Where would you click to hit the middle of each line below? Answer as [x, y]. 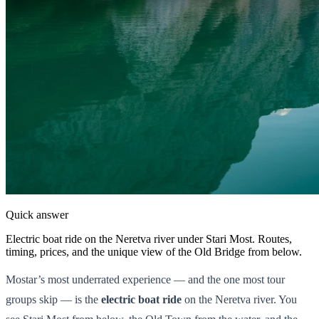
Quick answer [37, 214]
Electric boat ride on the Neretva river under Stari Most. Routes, [149, 239]
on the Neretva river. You [239, 299]
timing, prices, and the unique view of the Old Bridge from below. [154, 251]
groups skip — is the [53, 299]
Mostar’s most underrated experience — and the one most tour [145, 279]
